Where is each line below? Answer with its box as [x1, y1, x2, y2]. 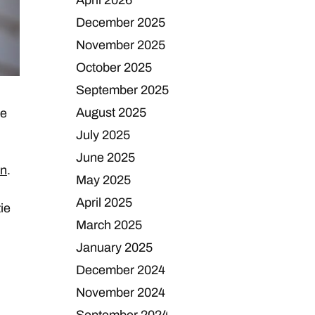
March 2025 [76, 218, 143, 232]
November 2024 [76, 285, 166, 300]
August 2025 [76, 105, 147, 120]
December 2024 [76, 263, 166, 277]
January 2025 [76, 240, 153, 255]
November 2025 [76, 38, 166, 52]
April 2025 [76, 195, 133, 210]
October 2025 [76, 60, 153, 75]
